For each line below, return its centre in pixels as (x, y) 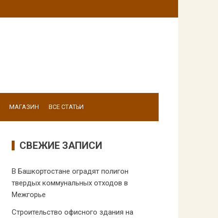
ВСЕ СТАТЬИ (66, 107)
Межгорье (28, 195)
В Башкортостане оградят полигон (70, 171)
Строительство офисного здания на (72, 212)
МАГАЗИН (24, 107)
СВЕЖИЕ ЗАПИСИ (61, 145)
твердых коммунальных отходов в (70, 183)
